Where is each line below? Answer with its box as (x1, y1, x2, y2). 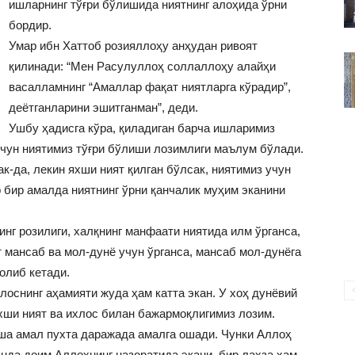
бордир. (9, 18, 52, 32)
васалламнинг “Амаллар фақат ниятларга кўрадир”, (9, 80, 291, 94)
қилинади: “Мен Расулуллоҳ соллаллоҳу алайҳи (9, 59, 276, 74)
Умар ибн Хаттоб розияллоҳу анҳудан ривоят (9, 39, 258, 53)
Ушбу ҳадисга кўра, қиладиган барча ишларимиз (9, 121, 275, 136)
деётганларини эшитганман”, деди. (9, 101, 198, 115)
